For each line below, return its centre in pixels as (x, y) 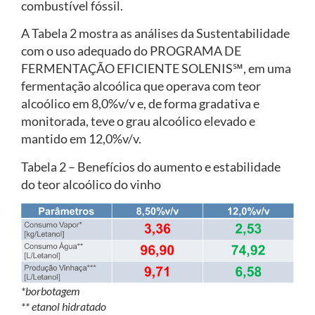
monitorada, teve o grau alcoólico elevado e (138, 121)
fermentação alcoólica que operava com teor (141, 86)
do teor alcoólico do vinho (91, 184)
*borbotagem (51, 291)
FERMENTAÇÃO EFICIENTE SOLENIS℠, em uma (156, 69)
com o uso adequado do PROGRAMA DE (131, 51)
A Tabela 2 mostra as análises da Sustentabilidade (155, 33)
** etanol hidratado (64, 307)
